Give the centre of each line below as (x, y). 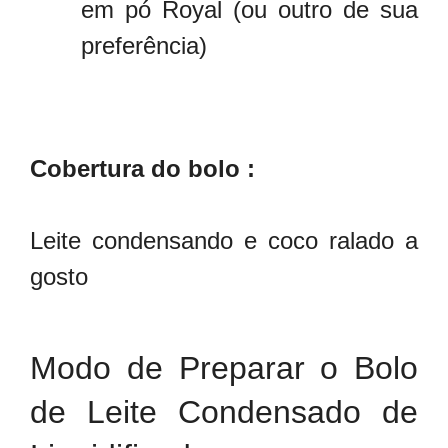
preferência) (144, 46)
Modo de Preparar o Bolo (224, 367)
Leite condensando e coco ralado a (224, 240)
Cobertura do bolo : (146, 168)
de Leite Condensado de (224, 411)
